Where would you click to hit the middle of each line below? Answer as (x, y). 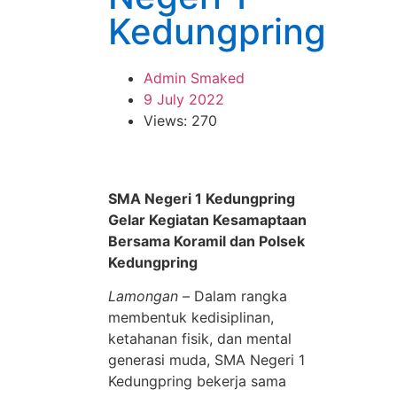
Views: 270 (180, 121)
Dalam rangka (238, 296)
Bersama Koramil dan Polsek (206, 241)
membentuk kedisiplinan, (191, 318)
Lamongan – (149, 296)
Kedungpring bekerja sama (197, 381)
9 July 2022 (184, 99)
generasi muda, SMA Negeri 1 (206, 360)
